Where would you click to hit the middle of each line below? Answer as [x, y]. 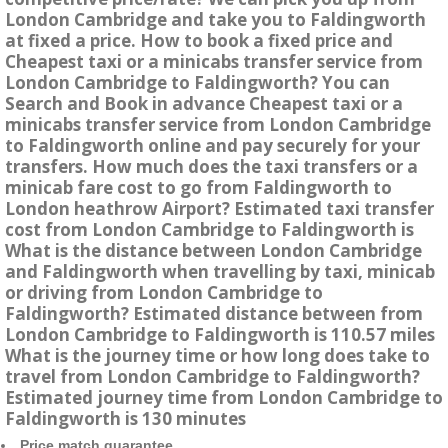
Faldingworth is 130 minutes [125, 419]
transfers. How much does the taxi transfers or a [211, 167]
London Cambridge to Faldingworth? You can [197, 83]
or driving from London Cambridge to [164, 293]
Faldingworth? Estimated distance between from [214, 314]
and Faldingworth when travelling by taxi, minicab [220, 272]
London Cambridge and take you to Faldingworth [215, 20]
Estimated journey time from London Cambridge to [224, 398]
